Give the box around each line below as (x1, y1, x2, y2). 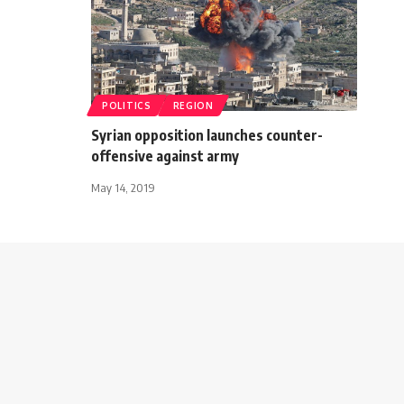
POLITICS (102, 99, 151, 111)
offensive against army (91, 146, 239, 165)
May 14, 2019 (91, 179, 155, 195)
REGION (172, 99, 214, 111)
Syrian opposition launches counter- (91, 125, 323, 144)
